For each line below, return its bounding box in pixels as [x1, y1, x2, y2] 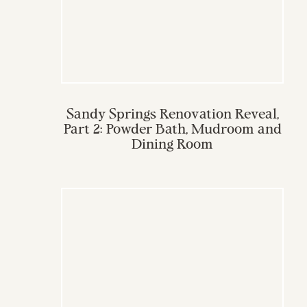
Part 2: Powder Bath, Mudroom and [63, 123, 282, 137]
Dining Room [132, 138, 213, 152]
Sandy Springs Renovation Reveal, [66, 108, 279, 122]
